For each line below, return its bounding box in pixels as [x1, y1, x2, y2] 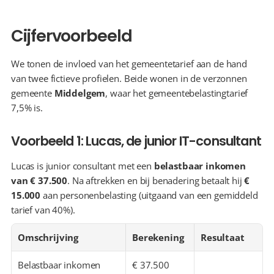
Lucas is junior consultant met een [11, 160, 154, 172]
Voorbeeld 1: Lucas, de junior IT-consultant [11, 132, 261, 150]
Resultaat [201, 231, 245, 243]
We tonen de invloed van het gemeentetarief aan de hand [11, 57, 247, 70]
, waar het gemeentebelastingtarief [105, 87, 248, 99]
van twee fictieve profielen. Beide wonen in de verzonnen [11, 72, 247, 84]
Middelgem [54, 87, 106, 99]
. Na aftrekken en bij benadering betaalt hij [67, 174, 245, 187]
